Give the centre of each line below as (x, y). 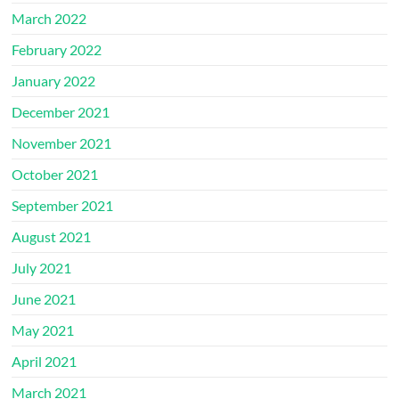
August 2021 (52, 236)
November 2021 (62, 142)
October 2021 (55, 174)
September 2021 (63, 205)
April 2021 (45, 361)
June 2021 (44, 298)
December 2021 (61, 111)
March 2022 (49, 18)
